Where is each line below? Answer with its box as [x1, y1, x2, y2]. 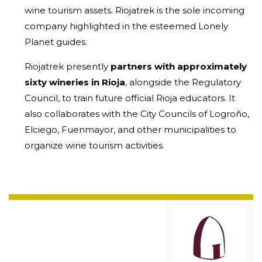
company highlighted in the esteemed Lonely [25, 20, 228, 32]
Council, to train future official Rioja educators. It [25, 92, 235, 104]
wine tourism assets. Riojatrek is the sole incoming [25, 4, 244, 16]
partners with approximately [111, 60, 247, 72]
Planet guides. [25, 36, 87, 47]
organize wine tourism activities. [25, 139, 167, 151]
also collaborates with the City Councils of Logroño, [25, 108, 249, 119]
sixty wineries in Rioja [25, 76, 125, 88]
